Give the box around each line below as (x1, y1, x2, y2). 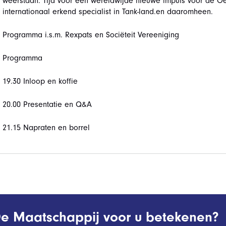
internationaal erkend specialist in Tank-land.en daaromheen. (2, 7, 213, 16)
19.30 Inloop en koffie (2, 77, 78, 86)
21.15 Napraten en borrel (2, 123, 90, 132)
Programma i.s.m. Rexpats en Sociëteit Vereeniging (2, 30, 179, 39)
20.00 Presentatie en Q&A (2, 100, 92, 109)
